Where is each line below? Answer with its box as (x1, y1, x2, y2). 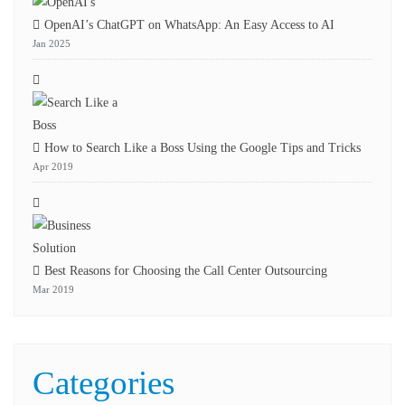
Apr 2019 (33, 161, 73, 172)
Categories (33, 364, 174, 401)
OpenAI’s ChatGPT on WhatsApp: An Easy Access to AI (44, 18, 334, 32)
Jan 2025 (33, 38, 71, 49)
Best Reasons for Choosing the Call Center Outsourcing (44, 264, 327, 278)
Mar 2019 (33, 284, 74, 295)
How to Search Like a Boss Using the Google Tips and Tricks (44, 141, 361, 155)
